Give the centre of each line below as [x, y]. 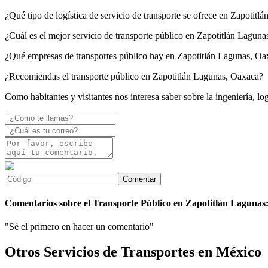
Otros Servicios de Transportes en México [133, 252]
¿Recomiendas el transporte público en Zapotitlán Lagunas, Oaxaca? [134, 76]
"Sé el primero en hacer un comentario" [79, 227]
